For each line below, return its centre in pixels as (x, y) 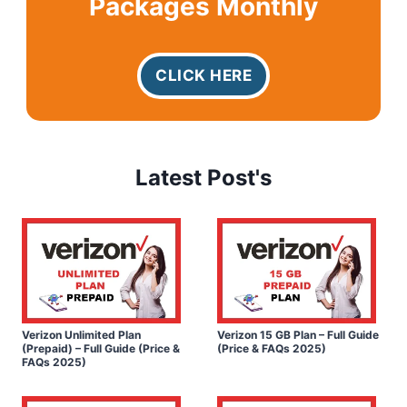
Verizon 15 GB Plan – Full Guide (298, 335)
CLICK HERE (203, 75)
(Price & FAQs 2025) (272, 349)
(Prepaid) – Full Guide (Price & (101, 349)
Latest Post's (203, 178)
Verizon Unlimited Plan (81, 335)
